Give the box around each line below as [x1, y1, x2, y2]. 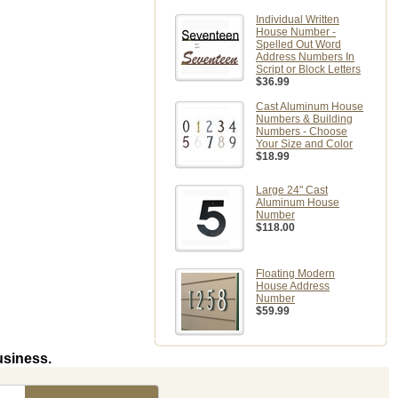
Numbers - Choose [256, 125, 347, 138]
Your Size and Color [256, 138, 353, 150]
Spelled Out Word [256, 38, 341, 51]
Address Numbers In [256, 51, 354, 63]
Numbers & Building [256, 113, 353, 125]
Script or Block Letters [256, 63, 361, 76]
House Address [256, 280, 330, 292]
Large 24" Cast [256, 184, 328, 196]
